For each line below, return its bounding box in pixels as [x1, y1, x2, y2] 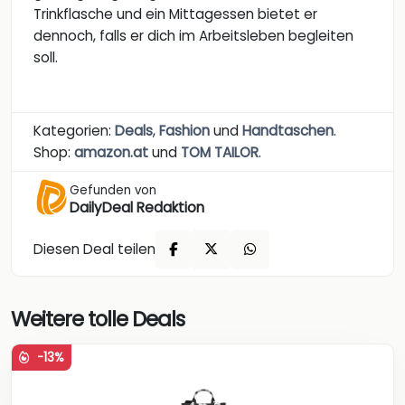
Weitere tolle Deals [11, 305, 184, 334]
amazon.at [74, 143, 148, 163]
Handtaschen [242, 121, 334, 141]
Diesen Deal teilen [33, 239, 155, 259]
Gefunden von [70, 182, 156, 200]
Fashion [159, 121, 210, 141]
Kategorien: [33, 121, 115, 141]
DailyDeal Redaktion [70, 198, 204, 218]
